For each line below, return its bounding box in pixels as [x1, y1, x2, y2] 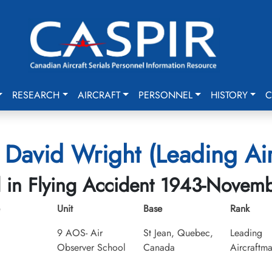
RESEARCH [12, 88, 60, 102]
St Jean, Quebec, [143, 226, 213, 240]
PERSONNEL [138, 88, 192, 102]
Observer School [56, 240, 126, 254]
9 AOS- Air [56, 226, 103, 240]
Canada [143, 240, 175, 254]
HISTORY [210, 88, 248, 102]
